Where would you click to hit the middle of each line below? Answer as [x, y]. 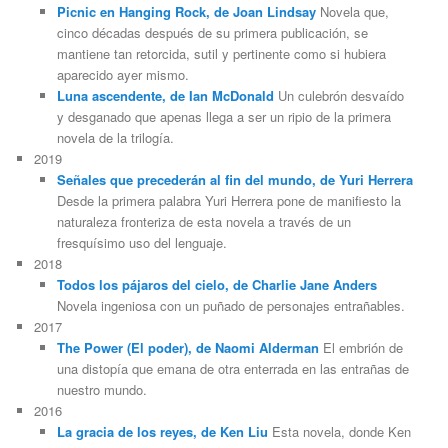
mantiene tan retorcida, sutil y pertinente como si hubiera [221, 53]
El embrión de [360, 347]
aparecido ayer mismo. [122, 74]
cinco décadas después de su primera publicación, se [212, 32]
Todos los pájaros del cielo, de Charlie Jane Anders [216, 284]
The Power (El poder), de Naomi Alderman [187, 347]
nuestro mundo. [101, 389]
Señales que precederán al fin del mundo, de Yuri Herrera [234, 179]
